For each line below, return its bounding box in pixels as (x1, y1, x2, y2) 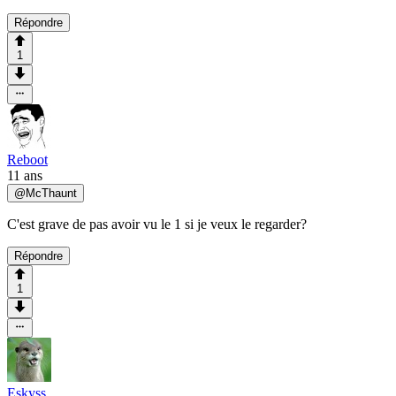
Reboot (7, 152, 48, 168)
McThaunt (26, 187, 77, 201)
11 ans (7, 168, 42, 184)
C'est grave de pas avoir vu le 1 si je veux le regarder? (7, 217, 307, 232)
